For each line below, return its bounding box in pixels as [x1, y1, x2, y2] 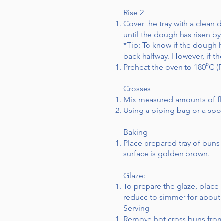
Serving [123, 203, 151, 213]
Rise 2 [123, 8, 144, 17]
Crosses [123, 84, 151, 93]
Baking [123, 127, 147, 137]
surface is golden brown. [123, 149, 210, 158]
